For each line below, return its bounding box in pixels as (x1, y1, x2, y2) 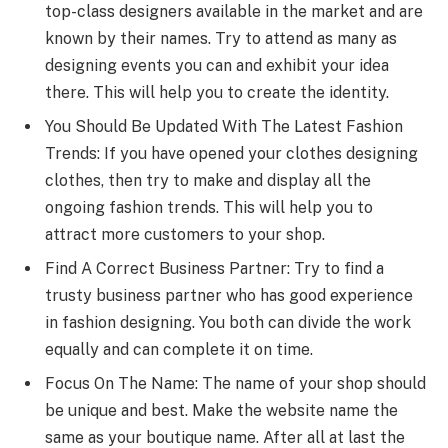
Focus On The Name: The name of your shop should (45, 373, 426, 393)
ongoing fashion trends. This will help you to (45, 197, 373, 217)
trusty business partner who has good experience (45, 285, 413, 305)
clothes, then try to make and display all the (45, 170, 371, 190)
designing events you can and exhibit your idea (45, 55, 389, 75)
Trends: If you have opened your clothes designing (45, 143, 418, 163)
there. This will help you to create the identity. (45, 82, 389, 102)
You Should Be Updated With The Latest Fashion (45, 116, 403, 136)
